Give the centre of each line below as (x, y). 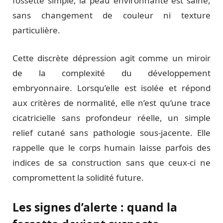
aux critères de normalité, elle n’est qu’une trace (111, 103)
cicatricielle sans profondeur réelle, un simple (111, 117)
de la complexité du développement (111, 73)
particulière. (36, 30)
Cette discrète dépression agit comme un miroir (111, 58)
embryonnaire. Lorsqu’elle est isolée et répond (111, 88)
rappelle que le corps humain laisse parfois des (111, 147)
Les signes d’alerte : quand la (95, 207)
